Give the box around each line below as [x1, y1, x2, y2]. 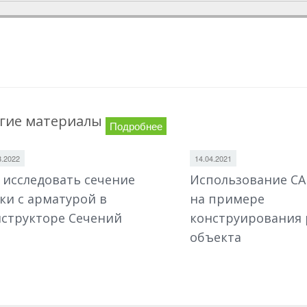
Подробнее [109, 118, 162, 133]
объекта [189, 228, 241, 245]
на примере [189, 190, 265, 207]
